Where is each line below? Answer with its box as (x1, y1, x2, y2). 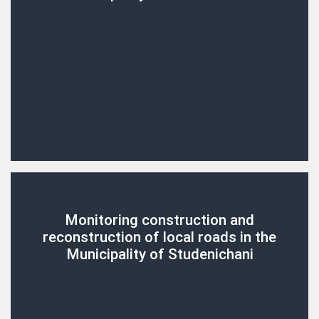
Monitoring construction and (65, 211, 254, 229)
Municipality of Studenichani (66, 246, 253, 263)
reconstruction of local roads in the (43, 229, 276, 246)
